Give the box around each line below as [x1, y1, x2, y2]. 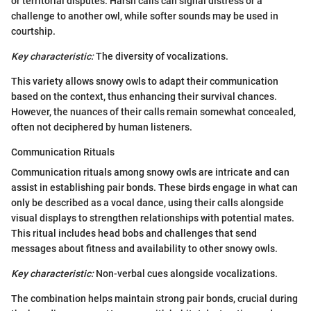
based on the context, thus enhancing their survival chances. [11, 91, 277, 103]
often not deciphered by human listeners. [11, 121, 192, 133]
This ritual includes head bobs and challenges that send [11, 228, 257, 239]
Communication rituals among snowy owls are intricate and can [11, 167, 289, 178]
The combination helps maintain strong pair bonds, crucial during [11, 293, 298, 305]
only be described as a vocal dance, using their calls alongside [11, 197, 284, 209]
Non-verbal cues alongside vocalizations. [94, 268, 278, 280]
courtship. [11, 26, 56, 37]
